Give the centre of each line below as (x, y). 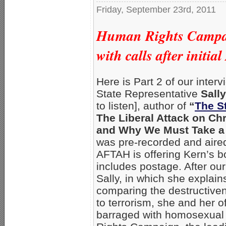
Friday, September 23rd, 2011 (156, 9)
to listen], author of (143, 106)
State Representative (149, 94)
